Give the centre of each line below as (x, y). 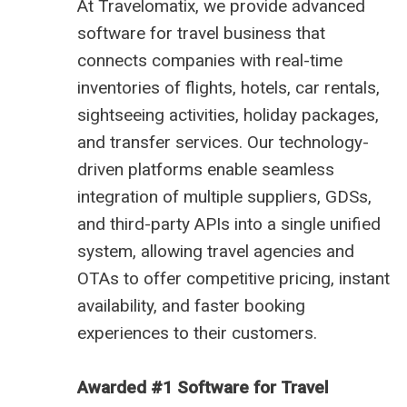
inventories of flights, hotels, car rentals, (228, 88)
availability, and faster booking (191, 306)
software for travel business (184, 34)
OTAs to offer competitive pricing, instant (233, 279)
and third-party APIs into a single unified (229, 224)
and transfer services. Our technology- (223, 143)
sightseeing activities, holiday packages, (228, 115)
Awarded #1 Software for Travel (203, 388)
